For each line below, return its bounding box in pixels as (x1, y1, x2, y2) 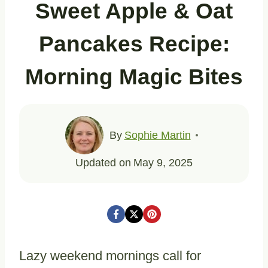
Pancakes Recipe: (38, 32, 230, 56)
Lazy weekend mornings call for (19, 248, 201, 263)
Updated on (75, 156, 132, 169)
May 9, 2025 (133, 156, 193, 169)
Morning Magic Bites (25, 65, 243, 89)
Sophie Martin (124, 129, 191, 141)
